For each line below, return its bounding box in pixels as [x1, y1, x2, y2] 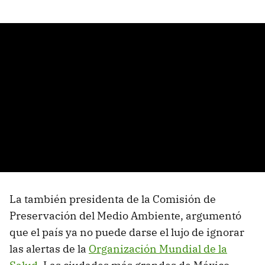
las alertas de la [9, 242, 89, 256]
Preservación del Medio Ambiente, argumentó [9, 209, 241, 223]
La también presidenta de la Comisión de [9, 192, 216, 206]
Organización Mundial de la [89, 242, 227, 256]
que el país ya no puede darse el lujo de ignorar [9, 225, 244, 240]
